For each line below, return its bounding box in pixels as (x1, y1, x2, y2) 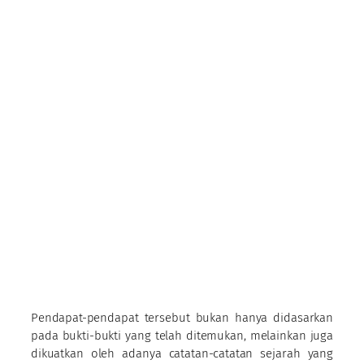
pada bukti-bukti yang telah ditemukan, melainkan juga (31, 327, 333, 343)
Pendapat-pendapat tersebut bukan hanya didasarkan (31, 310, 333, 325)
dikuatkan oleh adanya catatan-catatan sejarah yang (31, 345, 333, 361)
